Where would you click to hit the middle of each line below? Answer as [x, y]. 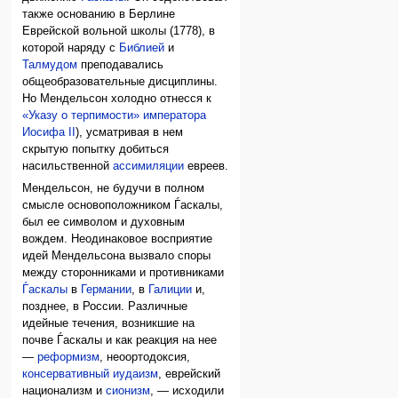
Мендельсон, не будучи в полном [114, 189]
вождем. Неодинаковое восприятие [118, 239]
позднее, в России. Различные [105, 307]
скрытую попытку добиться [96, 149]
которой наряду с [71, 48]
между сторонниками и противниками [123, 273]
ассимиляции [149, 166]
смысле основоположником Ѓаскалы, [123, 206]
